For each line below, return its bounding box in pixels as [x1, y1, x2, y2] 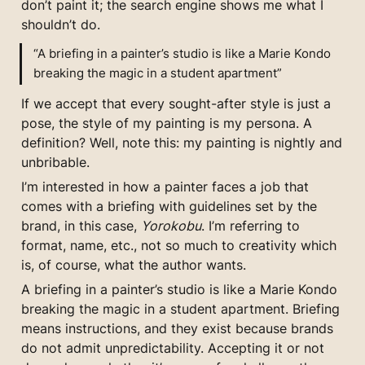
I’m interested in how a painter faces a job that [21, 178, 309, 195]
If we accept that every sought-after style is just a [21, 95, 331, 112]
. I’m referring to [201, 217, 300, 234]
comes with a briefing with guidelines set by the [21, 197, 317, 214]
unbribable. [21, 153, 90, 170]
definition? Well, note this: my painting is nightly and [21, 134, 342, 151]
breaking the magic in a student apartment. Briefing [21, 300, 340, 317]
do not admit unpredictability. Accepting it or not [21, 339, 324, 356]
